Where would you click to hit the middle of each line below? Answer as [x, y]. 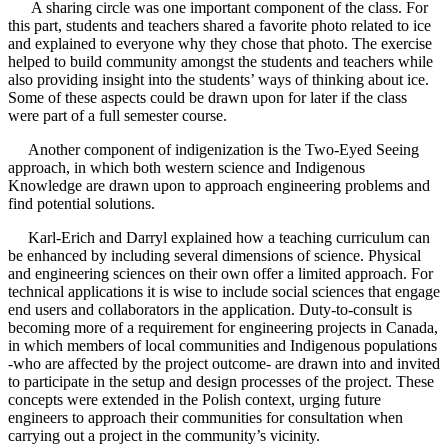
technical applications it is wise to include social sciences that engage [224, 292]
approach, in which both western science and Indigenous [186, 168]
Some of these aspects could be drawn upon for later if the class [207, 98]
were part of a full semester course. [117, 116]
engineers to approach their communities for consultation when [205, 418]
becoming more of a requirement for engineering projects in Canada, [223, 328]
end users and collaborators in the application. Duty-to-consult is [210, 310]
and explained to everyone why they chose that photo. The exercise [220, 44]
